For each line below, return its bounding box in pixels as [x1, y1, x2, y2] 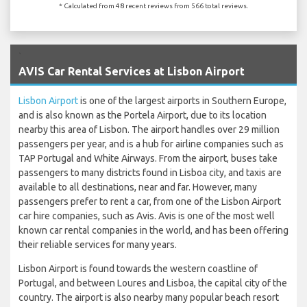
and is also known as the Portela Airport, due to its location [19, 109, 267, 121]
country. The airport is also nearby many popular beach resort [19, 291, 279, 303]
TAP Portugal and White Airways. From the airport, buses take [19, 152, 278, 164]
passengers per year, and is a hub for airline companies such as [19, 138, 284, 149]
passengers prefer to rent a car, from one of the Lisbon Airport [19, 195, 281, 207]
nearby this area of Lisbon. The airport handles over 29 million [19, 123, 280, 135]
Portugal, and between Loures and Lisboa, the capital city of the [19, 277, 287, 288]
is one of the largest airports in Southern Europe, [78, 95, 286, 106]
